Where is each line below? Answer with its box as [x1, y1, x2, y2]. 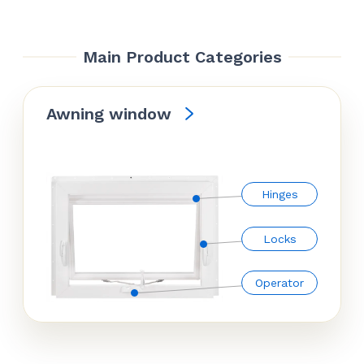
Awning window [46, 103, 171, 123]
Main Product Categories [82, 47, 282, 67]
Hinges [261, 188, 298, 201]
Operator [255, 276, 304, 290]
